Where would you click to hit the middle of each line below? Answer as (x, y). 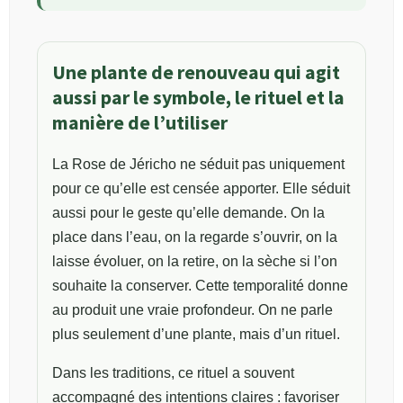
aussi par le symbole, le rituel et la (198, 97)
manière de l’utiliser (140, 122)
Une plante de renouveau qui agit (196, 72)
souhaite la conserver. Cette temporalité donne (200, 285)
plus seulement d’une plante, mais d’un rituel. (196, 334)
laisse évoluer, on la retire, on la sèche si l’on (195, 261)
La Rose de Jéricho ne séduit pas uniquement (198, 164)
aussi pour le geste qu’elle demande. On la (188, 212)
